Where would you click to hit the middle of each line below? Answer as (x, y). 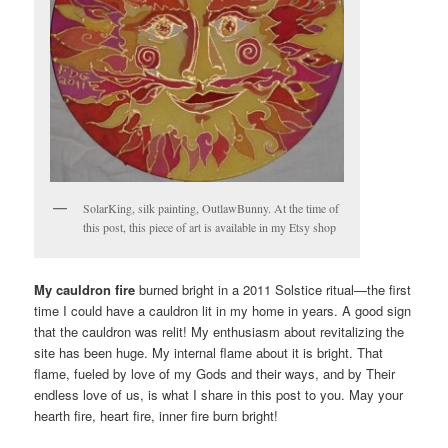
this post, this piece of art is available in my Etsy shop (210, 226)
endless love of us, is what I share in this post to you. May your (219, 394)
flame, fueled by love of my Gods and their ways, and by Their (215, 373)
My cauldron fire (85, 289)
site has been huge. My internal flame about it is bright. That (209, 352)
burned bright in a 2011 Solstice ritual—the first (273, 289)
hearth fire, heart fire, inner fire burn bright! (156, 415)
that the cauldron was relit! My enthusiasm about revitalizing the (219, 331)
